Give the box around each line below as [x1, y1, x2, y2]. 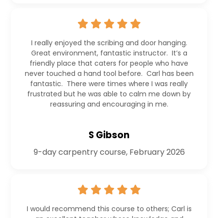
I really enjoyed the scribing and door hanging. [31, 38, 187, 48]
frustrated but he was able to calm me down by [27, 89, 191, 99]
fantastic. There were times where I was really [30, 79, 188, 89]
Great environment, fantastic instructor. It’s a [31, 48, 187, 58]
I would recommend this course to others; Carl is [26, 204, 192, 214]
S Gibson [89, 129, 129, 142]
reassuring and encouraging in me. [50, 99, 168, 109]
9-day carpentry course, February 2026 [33, 146, 185, 158]
